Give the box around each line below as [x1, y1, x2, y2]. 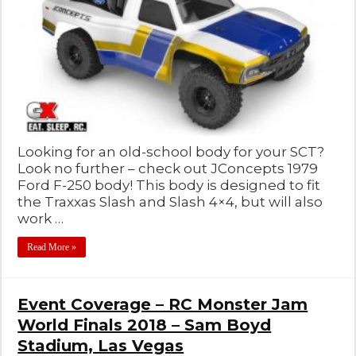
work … [17, 210, 64, 226]
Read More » [27, 241, 77, 253]
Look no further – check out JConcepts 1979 [17, 160, 319, 176]
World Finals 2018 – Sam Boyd [17, 315, 272, 335]
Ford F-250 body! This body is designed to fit [17, 176, 321, 193]
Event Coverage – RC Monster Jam [17, 294, 308, 314]
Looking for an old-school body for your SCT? [17, 143, 325, 160]
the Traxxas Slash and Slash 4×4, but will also [17, 193, 323, 210]
